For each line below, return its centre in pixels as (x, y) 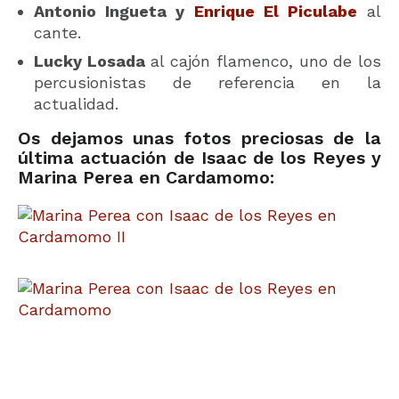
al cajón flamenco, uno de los (263, 61)
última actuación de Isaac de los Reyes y (199, 158)
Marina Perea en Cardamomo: (146, 177)
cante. (57, 32)
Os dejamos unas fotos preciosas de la (199, 138)
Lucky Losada (90, 61)
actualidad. (76, 103)
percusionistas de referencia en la (208, 82)
